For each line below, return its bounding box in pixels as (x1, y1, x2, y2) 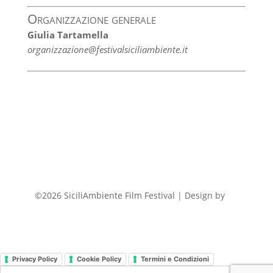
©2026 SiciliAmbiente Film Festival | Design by (35, 190, 228, 201)
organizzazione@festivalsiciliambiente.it (27, 43, 188, 55)
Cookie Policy (77, 254, 121, 263)
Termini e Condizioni (141, 254, 209, 263)
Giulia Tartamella (27, 29, 108, 41)
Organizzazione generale (27, 10, 156, 27)
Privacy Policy (12, 254, 57, 263)
